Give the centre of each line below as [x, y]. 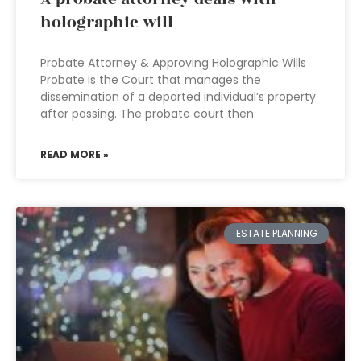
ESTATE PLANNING [276, 234]
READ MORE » [75, 154]
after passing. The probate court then [147, 114]
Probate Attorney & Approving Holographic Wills [173, 63]
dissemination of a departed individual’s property [178, 97]
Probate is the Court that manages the [151, 80]
